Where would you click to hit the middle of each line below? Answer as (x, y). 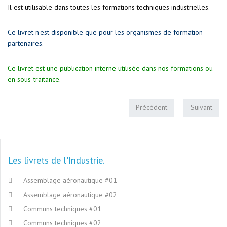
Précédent (152, 107)
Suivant (201, 107)
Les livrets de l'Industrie (55, 160)
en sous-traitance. (34, 79)
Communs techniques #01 (62, 209)
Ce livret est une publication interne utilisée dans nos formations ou (110, 68)
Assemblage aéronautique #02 (70, 195)
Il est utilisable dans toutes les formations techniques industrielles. (109, 7)
